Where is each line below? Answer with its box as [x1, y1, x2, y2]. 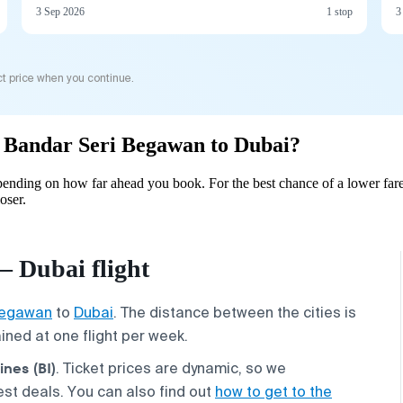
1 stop [327, 4, 353, 18]
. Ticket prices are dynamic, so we [56, 358, 286, 378]
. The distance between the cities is [113, 302, 356, 322]
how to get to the [215, 381, 332, 401]
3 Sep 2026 [36, 4, 85, 18]
